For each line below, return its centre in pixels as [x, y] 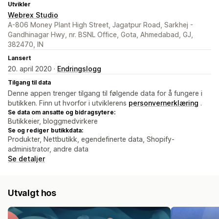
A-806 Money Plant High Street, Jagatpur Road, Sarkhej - [100, 25]
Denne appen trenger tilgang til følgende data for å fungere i [105, 93]
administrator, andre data [48, 149]
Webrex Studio [33, 15]
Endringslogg [79, 69]
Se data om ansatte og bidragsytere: [62, 112]
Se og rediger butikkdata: [45, 131]
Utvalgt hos [32, 193]
